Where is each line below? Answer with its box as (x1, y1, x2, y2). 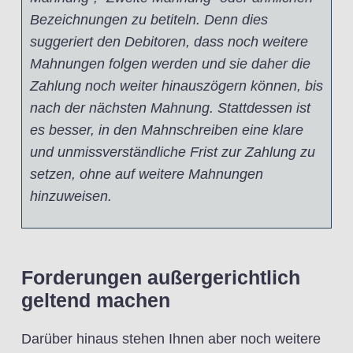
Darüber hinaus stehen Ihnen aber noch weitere (21, 331, 321, 347)
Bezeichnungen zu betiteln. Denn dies (30, 12, 268, 28)
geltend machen (21, 289, 170, 311)
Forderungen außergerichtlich (21, 266, 300, 288)
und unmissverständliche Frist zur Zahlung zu (30, 144, 315, 160)
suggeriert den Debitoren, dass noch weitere (30, 34, 308, 50)
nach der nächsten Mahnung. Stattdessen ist (30, 100, 310, 116)
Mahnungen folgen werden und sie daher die (30, 56, 310, 72)
